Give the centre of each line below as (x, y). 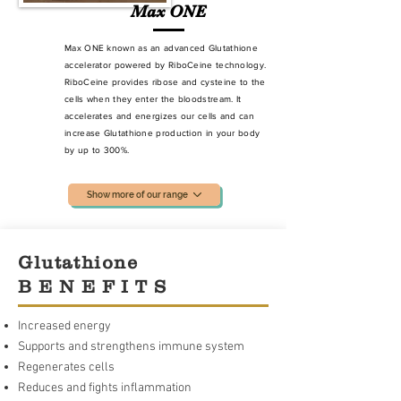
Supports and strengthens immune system (131, 347)
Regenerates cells (68, 368)
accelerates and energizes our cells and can (159, 116)
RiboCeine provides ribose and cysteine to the (165, 82)
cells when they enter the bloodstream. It (153, 99)
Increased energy (66, 327)
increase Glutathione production (135, 133)
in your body (233, 133)
